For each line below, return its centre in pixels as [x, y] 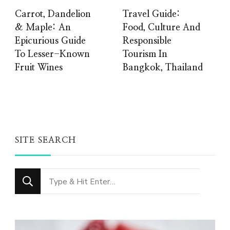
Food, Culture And [161, 28]
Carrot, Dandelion [53, 15]
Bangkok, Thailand [163, 68]
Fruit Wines [39, 68]
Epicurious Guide [50, 41]
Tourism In [145, 55]
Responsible [147, 41]
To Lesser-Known [52, 55]
